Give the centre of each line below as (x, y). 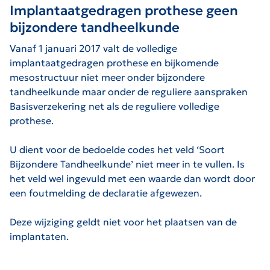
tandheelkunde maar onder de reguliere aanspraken (129, 91)
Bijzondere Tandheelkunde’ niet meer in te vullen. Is (127, 164)
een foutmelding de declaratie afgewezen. (106, 193)
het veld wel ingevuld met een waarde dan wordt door (132, 178)
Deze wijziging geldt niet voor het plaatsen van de (123, 221)
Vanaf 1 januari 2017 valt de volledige (93, 48)
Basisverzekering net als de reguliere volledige (115, 106)
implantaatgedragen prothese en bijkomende (114, 62)
